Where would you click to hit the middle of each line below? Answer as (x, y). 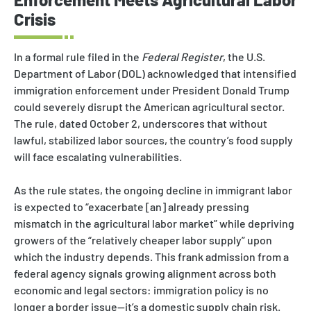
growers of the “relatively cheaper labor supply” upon (143, 240)
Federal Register (182, 57)
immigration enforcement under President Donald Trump (152, 90)
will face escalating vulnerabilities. (98, 157)
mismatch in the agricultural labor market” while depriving (154, 224)
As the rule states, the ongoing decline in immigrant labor (153, 190)
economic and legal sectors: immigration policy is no (141, 290)
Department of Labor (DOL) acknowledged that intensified (155, 74)
